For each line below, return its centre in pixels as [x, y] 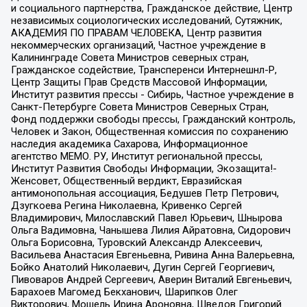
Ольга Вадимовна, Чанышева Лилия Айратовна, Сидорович [150, 231]
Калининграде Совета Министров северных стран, [130, 58]
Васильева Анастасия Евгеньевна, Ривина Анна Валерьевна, [152, 255]
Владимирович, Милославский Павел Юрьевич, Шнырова [146, 218]
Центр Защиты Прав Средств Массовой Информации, [139, 83]
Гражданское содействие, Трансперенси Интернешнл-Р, [144, 70]
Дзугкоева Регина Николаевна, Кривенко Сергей [126, 206]
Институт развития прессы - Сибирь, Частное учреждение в [152, 95]
